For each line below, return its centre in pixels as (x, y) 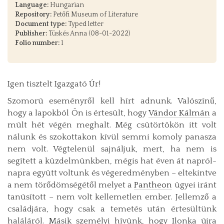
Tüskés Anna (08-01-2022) (88, 33)
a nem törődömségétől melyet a (71, 185)
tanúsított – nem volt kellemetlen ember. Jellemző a (112, 197)
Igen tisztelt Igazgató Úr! (54, 84)
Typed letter (85, 24)
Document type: (41, 24)
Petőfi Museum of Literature (95, 14)
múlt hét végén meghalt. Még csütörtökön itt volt (112, 125)
